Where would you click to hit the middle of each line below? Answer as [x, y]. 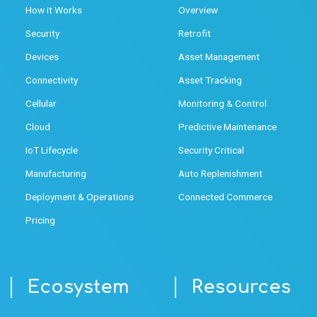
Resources [241, 287]
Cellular [41, 103]
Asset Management [219, 56]
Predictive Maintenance [227, 126]
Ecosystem [78, 287]
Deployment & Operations [80, 196]
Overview [198, 10]
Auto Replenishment [220, 173]
